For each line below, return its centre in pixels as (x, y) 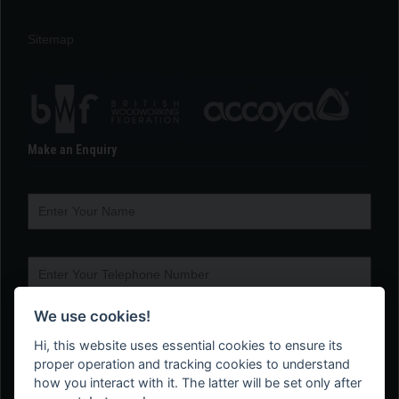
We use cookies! (93, 316)
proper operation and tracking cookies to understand (192, 363)
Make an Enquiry (72, 149)
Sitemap (51, 39)
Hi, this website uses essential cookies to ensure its (189, 345)
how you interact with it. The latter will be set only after (198, 382)
